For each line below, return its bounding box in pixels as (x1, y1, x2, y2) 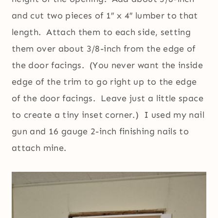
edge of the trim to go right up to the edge (12, 76, 197, 88)
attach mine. (12, 143, 67, 154)
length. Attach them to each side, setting (12, 27, 191, 38)
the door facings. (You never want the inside (12, 60, 203, 71)
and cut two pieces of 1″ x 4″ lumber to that (12, 10, 198, 21)
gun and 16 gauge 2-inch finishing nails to (12, 126, 189, 137)
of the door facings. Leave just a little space (12, 93, 203, 104)
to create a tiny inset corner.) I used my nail (12, 109, 204, 121)
